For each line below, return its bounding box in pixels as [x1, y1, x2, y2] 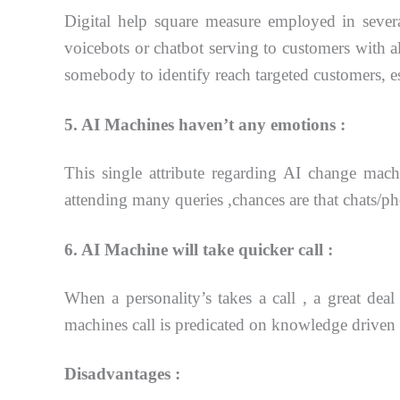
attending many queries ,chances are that [64, 189, 343, 209]
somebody [64, 65, 140, 85]
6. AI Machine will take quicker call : [64, 239, 333, 259]
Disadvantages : [64, 364, 180, 384]
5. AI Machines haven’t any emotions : [64, 114, 346, 134]
